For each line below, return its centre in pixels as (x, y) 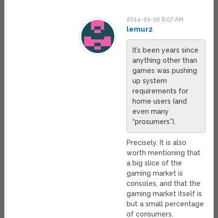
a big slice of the (154, 163)
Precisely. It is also (157, 142)
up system (150, 81)
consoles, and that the (164, 183)
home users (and (160, 101)
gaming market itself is (164, 193)
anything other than (165, 60)
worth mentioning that (164, 153)
